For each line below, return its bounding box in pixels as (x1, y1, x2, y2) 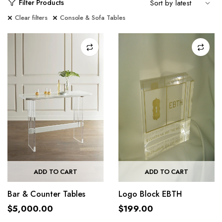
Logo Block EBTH (118, 188, 182, 200)
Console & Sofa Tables (59, 13, 125, 22)
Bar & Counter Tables (7, 188, 85, 200)
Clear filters (15, 13, 48, 22)
